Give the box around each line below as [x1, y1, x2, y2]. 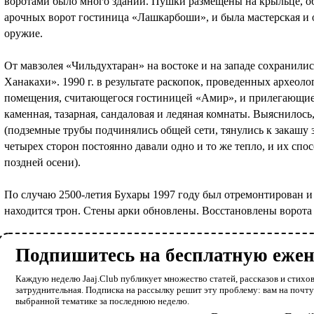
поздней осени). [4, 156, 81, 168]
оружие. [4, 27, 43, 39]
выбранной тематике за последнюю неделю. [15, 295, 189, 306]
